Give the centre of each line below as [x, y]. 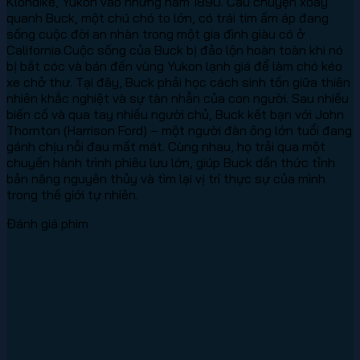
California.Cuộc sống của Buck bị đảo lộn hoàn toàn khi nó [175, 49]
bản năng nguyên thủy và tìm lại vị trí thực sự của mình [166, 178]
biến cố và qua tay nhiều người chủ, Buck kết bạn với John [175, 114]
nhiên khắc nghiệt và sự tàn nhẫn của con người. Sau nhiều [178, 98]
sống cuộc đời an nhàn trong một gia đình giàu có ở [155, 33]
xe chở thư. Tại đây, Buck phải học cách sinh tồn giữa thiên [178, 82]
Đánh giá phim [47, 223]
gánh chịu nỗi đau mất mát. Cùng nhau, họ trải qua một [166, 146]
